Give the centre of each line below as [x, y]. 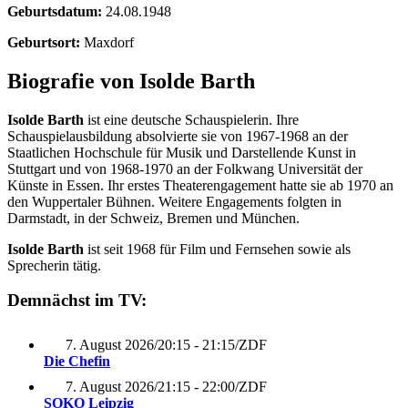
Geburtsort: [44, 42]
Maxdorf [109, 42]
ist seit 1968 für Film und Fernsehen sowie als [217, 249]
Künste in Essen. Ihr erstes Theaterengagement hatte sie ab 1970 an [200, 185]
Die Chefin [77, 362]
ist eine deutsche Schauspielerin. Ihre [191, 119]
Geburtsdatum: [55, 11]
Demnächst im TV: [77, 301]
